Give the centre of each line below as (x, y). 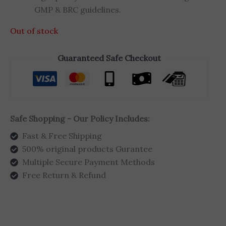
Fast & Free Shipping (62, 136)
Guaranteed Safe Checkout (109, 58)
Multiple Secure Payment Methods (89, 162)
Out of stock (34, 31)
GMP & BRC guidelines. (78, 10)
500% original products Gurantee (87, 149)
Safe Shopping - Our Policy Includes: (80, 119)
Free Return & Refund (64, 175)
